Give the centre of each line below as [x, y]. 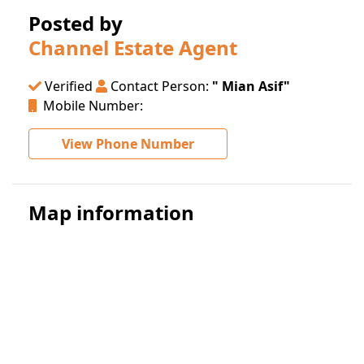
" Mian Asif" [251, 87]
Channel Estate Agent [133, 48]
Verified [67, 87]
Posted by [76, 24]
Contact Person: [160, 87]
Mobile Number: [90, 106]
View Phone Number [128, 144]
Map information [111, 213]
